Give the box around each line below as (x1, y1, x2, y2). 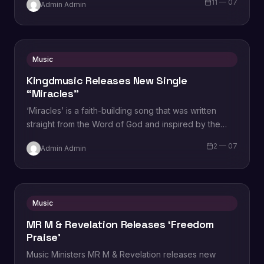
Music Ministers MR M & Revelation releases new (27, 249, 216, 259)
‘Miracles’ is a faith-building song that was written (27, 105, 216, 115)
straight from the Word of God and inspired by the (27, 119, 220, 129)
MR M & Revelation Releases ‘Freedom (27, 217, 214, 231)
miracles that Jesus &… (27, 133, 114, 143)
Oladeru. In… (27, 2, 75, 12)
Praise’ (27, 230, 61, 244)
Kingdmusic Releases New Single (27, 74, 187, 87)
